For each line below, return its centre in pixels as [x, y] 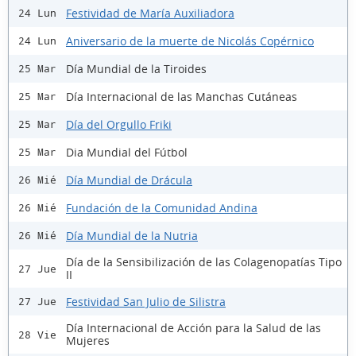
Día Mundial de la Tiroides [136, 68]
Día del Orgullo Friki [119, 124]
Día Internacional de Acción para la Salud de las [193, 328]
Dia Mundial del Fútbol [127, 152]
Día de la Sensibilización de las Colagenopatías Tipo [204, 262]
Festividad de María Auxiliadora [150, 13]
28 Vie [37, 335]
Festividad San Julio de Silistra [146, 301]
